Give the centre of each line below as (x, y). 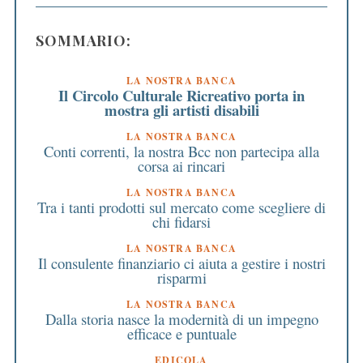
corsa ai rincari (181, 165)
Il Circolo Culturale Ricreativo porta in (181, 95)
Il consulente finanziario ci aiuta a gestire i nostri (181, 263)
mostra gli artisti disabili (181, 109)
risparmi (181, 277)
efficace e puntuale (181, 333)
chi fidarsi (181, 221)
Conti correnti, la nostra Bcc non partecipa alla (181, 151)
